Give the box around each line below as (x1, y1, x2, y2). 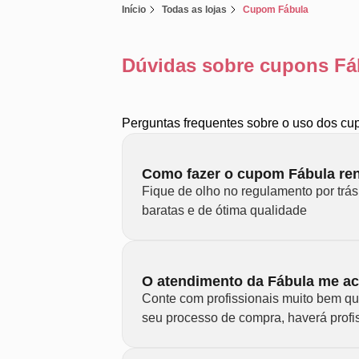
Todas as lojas (162, 4, 227, 15)
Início (122, 4, 146, 15)
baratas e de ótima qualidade (142, 204, 307, 217)
